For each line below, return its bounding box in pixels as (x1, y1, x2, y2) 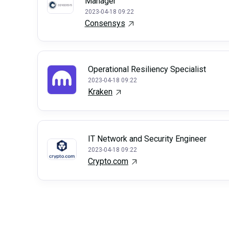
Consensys (84, 18, 125, 28)
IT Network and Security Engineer (88, 133, 207, 144)
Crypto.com (88, 156, 128, 166)
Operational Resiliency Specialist (88, 64, 206, 74)
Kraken (88, 86, 112, 97)
